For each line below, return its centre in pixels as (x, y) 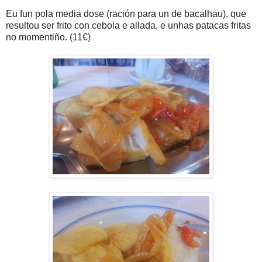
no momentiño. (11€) (48, 37)
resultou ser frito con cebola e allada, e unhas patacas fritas (128, 26)
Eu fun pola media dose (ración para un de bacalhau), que (126, 14)
